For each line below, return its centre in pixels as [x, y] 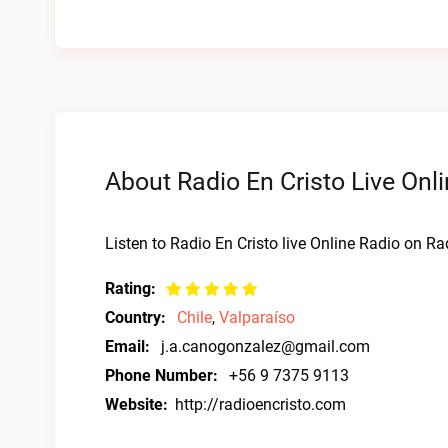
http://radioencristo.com [260, 404]
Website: [136, 404]
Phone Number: [161, 375]
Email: [127, 346]
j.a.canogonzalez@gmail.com [265, 346]
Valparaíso [257, 317]
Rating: [130, 288]
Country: [135, 317]
